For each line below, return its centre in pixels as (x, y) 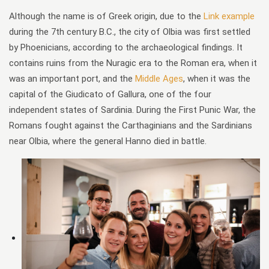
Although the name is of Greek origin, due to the (106, 16)
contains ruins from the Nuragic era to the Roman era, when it (133, 63)
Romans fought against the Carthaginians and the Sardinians (131, 125)
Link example (229, 16)
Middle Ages (159, 79)
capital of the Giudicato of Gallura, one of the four (110, 94)
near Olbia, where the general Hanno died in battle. (108, 141)
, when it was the (217, 79)
